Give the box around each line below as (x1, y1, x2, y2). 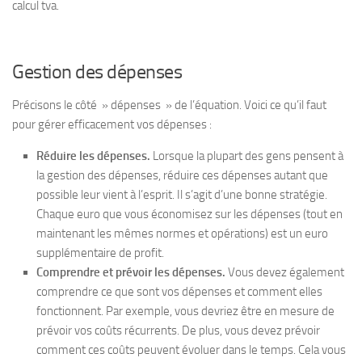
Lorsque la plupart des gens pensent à (150, 149, 343, 163)
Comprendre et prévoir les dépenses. (36, 265, 225, 280)
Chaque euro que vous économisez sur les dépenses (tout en (36, 207, 343, 221)
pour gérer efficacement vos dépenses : (12, 117, 212, 132)
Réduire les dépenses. (36, 149, 150, 163)
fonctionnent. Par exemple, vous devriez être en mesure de (36, 304, 335, 318)
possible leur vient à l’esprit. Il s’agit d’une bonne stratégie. (36, 187, 327, 202)
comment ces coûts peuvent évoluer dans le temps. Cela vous (36, 343, 346, 357)
